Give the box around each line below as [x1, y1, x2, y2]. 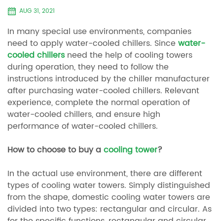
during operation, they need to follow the [7, 61, 169, 74]
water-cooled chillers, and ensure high [7, 108, 160, 121]
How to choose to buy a [7, 144, 104, 157]
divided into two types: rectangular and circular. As [7, 203, 212, 216]
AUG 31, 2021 [19, 6, 55, 16]
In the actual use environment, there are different [7, 167, 202, 181]
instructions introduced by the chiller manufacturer [7, 73, 210, 86]
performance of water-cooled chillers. [7, 120, 158, 133]
